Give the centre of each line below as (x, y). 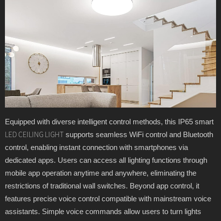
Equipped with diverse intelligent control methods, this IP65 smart (109, 121)
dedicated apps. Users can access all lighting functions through (106, 160)
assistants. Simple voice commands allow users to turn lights (103, 211)
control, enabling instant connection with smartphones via (96, 147)
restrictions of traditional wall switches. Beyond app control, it (102, 185)
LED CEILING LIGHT (34, 134)
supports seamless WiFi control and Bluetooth (138, 134)
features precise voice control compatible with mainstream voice (108, 198)
